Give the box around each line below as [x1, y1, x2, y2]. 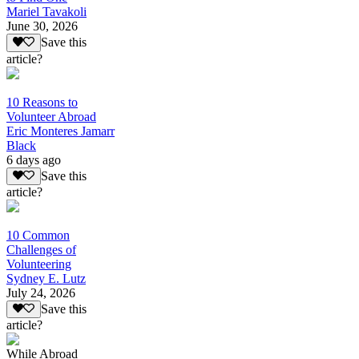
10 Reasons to [6, 95, 78, 109]
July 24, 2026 [6, 286, 75, 300]
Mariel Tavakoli [6, 5, 87, 19]
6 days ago [6, 152, 61, 167]
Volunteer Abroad [6, 109, 96, 123]
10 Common [6, 228, 70, 242]
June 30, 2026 [6, 19, 78, 34]
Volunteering [6, 257, 71, 271]
